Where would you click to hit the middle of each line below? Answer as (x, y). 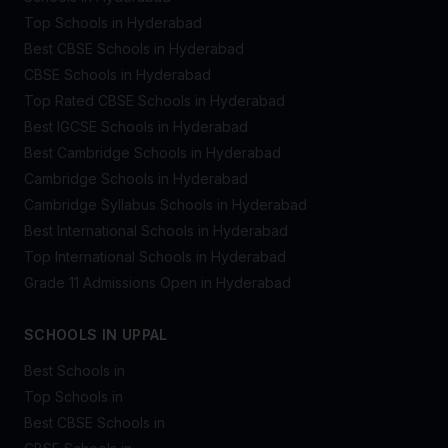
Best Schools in (74, 370)
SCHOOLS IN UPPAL (96, 334)
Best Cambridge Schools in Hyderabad (152, 152)
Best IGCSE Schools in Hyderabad (136, 126)
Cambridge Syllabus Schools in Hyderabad (165, 204)
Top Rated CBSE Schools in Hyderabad (154, 100)
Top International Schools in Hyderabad (155, 256)
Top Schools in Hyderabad (113, 22)
